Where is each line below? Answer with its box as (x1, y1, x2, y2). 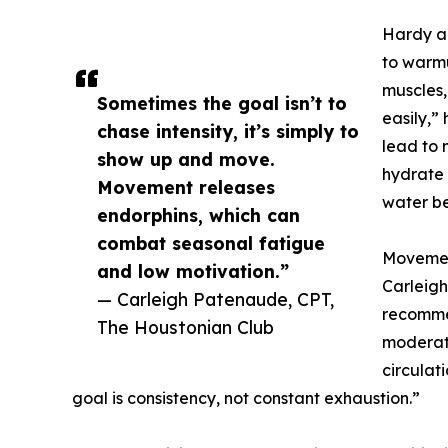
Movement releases (97, 176, 275, 199)
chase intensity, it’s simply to (97, 120, 359, 143)
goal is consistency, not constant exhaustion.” (72, 388, 420, 409)
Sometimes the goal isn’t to (97, 92, 347, 115)
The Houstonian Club (97, 316, 274, 339)
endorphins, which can (97, 204, 300, 227)
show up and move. (97, 148, 275, 171)
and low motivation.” (97, 260, 289, 283)
